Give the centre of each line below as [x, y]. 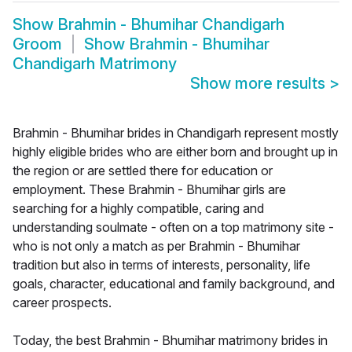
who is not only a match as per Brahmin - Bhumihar [156, 246]
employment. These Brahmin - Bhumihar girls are [149, 190]
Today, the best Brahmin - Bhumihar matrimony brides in [170, 341]
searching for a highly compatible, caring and [138, 209]
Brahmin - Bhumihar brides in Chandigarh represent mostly [176, 133]
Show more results [260, 84]
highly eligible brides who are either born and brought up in [175, 152]
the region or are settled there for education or [143, 171]
